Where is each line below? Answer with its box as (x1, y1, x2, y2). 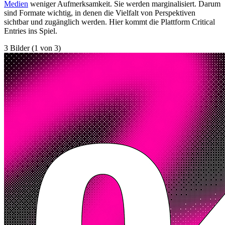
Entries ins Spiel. (4, 26, 57, 35)
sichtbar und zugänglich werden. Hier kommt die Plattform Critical (4, 17, 215, 26)
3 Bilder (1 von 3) (4, 43, 61, 52)
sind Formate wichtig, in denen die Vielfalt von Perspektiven (4, 8, 195, 17)
